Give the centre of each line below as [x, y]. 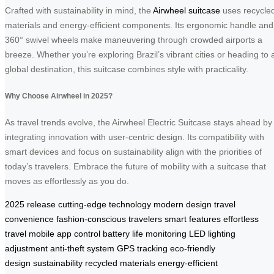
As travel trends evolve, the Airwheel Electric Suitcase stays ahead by [139, 123]
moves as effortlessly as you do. [67, 181]
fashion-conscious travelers [109, 219]
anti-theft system [82, 249]
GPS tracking [142, 249]
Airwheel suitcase [187, 11]
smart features [193, 219]
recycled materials [120, 263]
